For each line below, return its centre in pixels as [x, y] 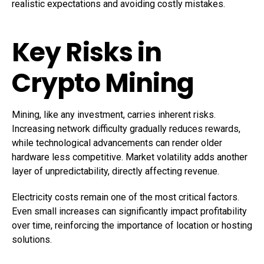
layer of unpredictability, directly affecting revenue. [115, 171]
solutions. [32, 240]
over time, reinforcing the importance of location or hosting [132, 226]
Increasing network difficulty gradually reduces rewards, [126, 129]
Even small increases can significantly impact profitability [129, 212]
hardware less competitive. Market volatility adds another [130, 157]
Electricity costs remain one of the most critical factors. [126, 197]
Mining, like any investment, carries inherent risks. [114, 115]
